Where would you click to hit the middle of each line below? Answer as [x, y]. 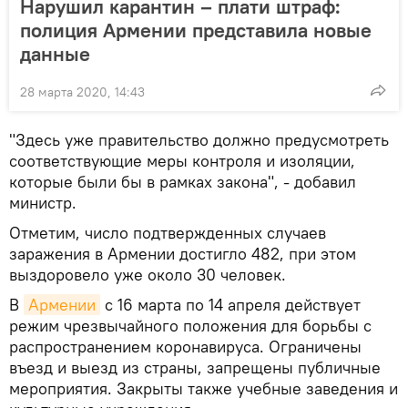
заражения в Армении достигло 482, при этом [183, 254]
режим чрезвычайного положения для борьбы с [190, 326]
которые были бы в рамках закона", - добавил [183, 182]
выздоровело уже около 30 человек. [148, 275]
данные [55, 54]
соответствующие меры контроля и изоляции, [182, 161]
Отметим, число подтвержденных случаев [168, 233]
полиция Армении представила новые [196, 31]
